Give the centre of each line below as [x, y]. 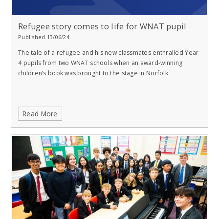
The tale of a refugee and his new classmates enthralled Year [109, 52]
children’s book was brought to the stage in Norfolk [93, 73]
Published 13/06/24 [44, 37]
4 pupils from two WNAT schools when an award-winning [100, 63]
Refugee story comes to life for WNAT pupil [102, 27]
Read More [40, 114]
